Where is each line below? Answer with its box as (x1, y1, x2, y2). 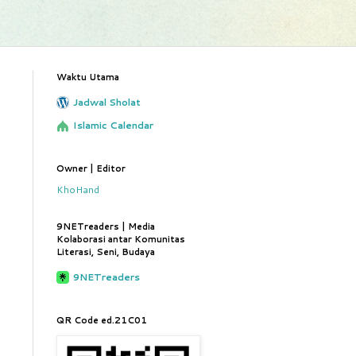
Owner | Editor (56, 162, 126, 175)
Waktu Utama (56, 71, 119, 83)
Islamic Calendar (73, 118, 153, 132)
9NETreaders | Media (56, 220, 155, 233)
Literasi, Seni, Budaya (56, 246, 155, 258)
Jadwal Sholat (73, 95, 141, 109)
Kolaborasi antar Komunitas (56, 233, 185, 246)
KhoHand (56, 183, 99, 196)
